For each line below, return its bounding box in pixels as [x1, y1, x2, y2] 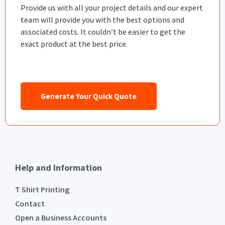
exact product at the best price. [21, 39, 128, 49]
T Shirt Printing [15, 184, 69, 194]
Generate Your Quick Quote [41, 91, 137, 101]
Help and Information [15, 161, 102, 173]
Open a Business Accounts [15, 212, 106, 222]
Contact [15, 198, 45, 208]
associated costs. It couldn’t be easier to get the [21, 27, 185, 37]
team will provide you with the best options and [21, 15, 184, 25]
